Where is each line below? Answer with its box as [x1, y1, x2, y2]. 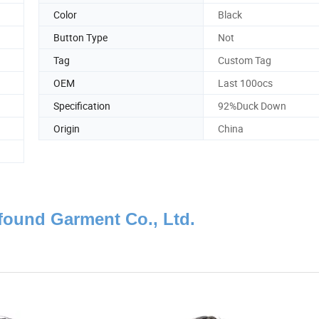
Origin [53, 121, 80, 135]
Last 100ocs [218, 75, 273, 90]
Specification [53, 98, 110, 113]
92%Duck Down [218, 98, 286, 113]
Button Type [53, 30, 108, 44]
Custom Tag [218, 53, 271, 67]
